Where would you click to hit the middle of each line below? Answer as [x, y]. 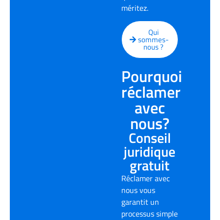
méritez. [135, 8]
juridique [150, 152]
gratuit [150, 165]
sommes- [153, 40]
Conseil [150, 138]
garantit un [140, 202]
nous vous [138, 190]
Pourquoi [151, 76]
